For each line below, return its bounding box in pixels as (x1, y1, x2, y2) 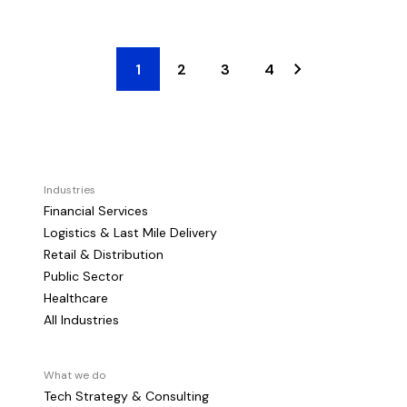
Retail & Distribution (44, 246, 164, 263)
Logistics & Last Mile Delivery (44, 224, 217, 241)
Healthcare (44, 290, 108, 306)
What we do (44, 368, 105, 382)
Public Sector (44, 268, 124, 284)
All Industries (44, 312, 119, 328)
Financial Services (44, 203, 148, 219)
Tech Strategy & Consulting (44, 388, 209, 404)
